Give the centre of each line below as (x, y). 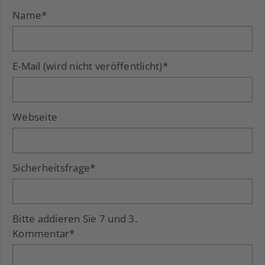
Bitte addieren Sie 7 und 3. (75, 219)
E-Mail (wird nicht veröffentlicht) (88, 66)
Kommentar (41, 233)
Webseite (35, 117)
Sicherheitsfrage (51, 168)
